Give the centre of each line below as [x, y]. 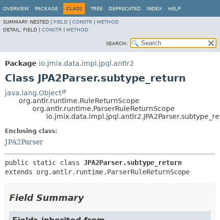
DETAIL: [13, 30]
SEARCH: [117, 43]
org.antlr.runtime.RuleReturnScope [79, 101]
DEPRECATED [125, 9]
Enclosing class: [31, 131]
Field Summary [47, 198]
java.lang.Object [33, 93]
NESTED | [42, 22]
